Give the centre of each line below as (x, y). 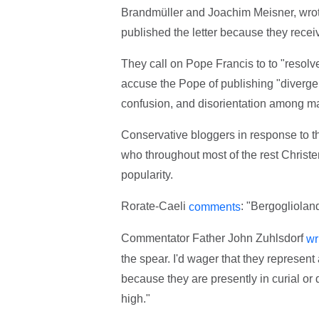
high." (135, 298)
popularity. (147, 175)
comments (214, 207)
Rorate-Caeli (155, 206)
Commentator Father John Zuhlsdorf (213, 239)
